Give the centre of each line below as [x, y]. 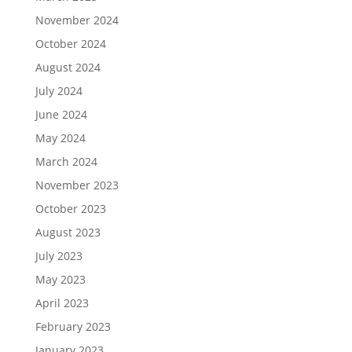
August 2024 [68, 67]
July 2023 [59, 256]
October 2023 [70, 209]
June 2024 [61, 114]
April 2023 [62, 303]
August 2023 [68, 232]
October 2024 [70, 44]
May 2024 [60, 138]
